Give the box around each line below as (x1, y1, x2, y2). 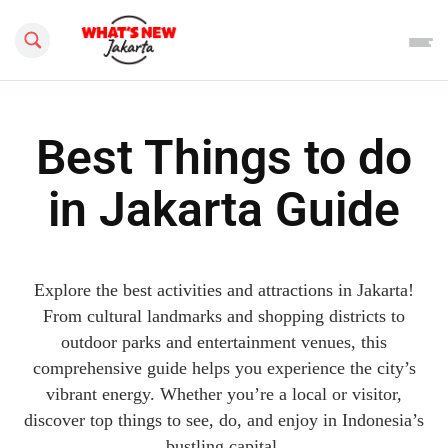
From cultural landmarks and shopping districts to (43, 306, 405, 326)
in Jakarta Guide (48, 180, 400, 238)
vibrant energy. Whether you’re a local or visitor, (46, 384, 402, 404)
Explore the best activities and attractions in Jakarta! (34, 280, 414, 300)
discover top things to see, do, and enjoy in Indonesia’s (24, 410, 424, 430)
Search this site (14, 21, 91, 33)
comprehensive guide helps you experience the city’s (32, 358, 416, 378)
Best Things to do (36, 128, 412, 186)
